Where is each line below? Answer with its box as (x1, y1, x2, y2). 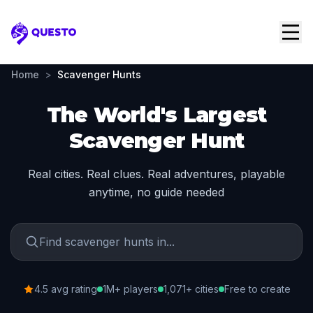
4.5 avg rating (34, 283, 97, 295)
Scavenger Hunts (57, 68, 141, 80)
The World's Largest (46, 102, 267, 128)
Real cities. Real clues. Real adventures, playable (28, 167, 285, 181)
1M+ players (102, 283, 158, 295)
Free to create (224, 283, 291, 295)
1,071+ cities (163, 283, 219, 295)
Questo (10, 33, 53, 48)
